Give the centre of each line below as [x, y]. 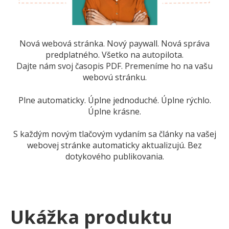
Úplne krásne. [114, 111]
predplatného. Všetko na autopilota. [114, 55]
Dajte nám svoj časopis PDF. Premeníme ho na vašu [114, 66]
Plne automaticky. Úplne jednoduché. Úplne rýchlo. [114, 100]
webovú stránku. [114, 77]
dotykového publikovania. [114, 157]
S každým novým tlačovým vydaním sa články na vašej [114, 134]
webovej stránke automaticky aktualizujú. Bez [114, 145]
